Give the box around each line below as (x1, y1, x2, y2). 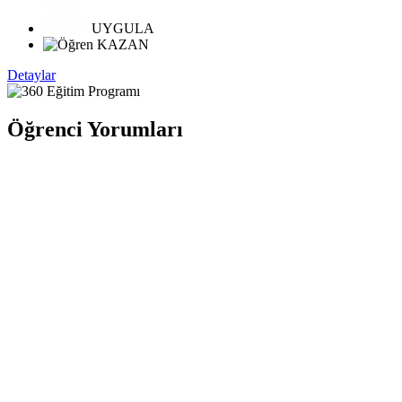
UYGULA (88, 21, 154, 37)
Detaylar (7, 67, 56, 83)
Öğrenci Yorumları (7, 118, 183, 141)
